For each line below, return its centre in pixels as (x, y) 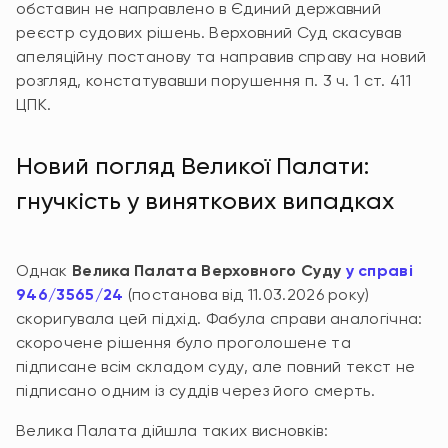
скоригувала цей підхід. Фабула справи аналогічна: (219, 318)
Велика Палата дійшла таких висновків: (172, 430)
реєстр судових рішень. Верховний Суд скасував (209, 32)
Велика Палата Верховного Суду (208, 270)
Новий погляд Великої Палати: (192, 166)
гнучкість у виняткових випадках (205, 201)
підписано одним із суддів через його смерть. (196, 390)
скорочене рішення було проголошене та (183, 342)
